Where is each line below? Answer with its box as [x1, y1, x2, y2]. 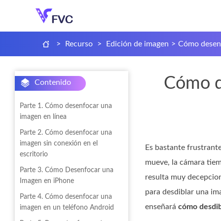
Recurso [65, 40, 93, 48]
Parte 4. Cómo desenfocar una [20, 193, 112, 200]
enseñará [145, 203, 178, 211]
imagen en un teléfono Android [20, 204, 114, 211]
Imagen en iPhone [20, 178, 74, 184]
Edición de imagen [106, 40, 169, 48]
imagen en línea [20, 113, 67, 120]
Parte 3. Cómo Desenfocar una [20, 167, 113, 174]
